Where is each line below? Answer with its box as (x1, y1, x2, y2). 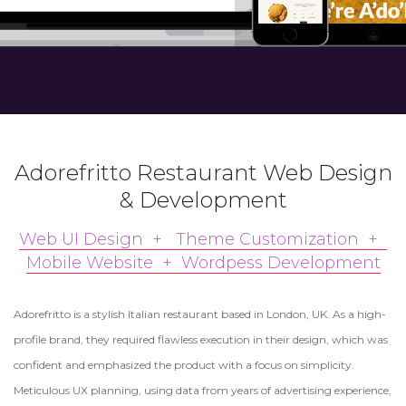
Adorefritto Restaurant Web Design (14, 159, 392, 186)
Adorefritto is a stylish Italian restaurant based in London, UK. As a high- (14, 307, 386, 321)
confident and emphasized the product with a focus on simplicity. (14, 358, 354, 372)
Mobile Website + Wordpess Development (25, 253, 381, 273)
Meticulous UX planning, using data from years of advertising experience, (14, 383, 391, 397)
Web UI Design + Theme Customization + (19, 229, 387, 249)
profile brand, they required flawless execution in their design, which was (14, 333, 388, 346)
